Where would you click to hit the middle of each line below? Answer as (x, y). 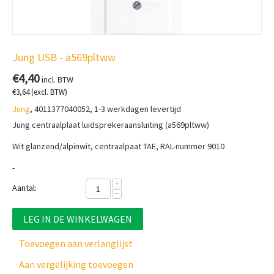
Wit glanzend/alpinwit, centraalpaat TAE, (86, 146)
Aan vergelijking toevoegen (76, 265)
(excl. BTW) (48, 92)
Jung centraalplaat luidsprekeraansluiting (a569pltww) (111, 125)
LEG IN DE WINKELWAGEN (78, 219)
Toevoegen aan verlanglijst (76, 244)
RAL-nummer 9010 (192, 146)
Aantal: (24, 188)
